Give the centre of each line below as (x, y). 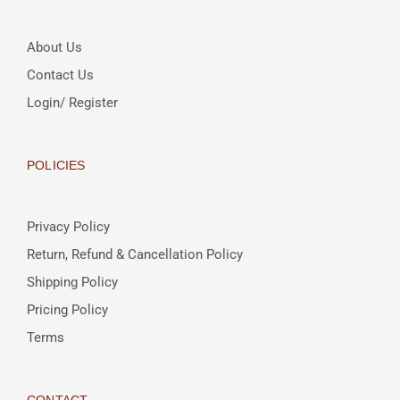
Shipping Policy (72, 283)
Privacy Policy (68, 227)
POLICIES (56, 166)
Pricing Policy (67, 310)
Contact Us (60, 75)
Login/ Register (72, 103)
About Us (54, 48)
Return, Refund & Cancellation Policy (135, 255)
